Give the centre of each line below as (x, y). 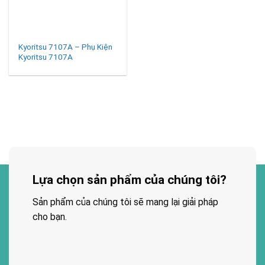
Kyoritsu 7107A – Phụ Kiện (66, 46)
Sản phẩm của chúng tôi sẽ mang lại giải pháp (125, 202)
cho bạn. (50, 216)
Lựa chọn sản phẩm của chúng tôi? (130, 180)
